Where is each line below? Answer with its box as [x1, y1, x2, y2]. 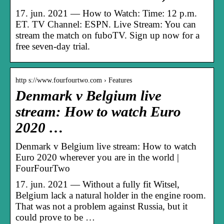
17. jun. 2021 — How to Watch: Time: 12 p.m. [15, 7, 197, 18]
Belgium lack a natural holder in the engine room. [15, 189, 206, 200]
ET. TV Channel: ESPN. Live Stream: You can [15, 18, 196, 29]
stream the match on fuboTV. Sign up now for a [15, 29, 199, 40]
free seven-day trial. [15, 40, 90, 51]
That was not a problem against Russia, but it [15, 200, 187, 211]
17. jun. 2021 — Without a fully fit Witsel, [15, 178, 179, 189]
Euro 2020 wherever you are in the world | [15, 151, 179, 162]
